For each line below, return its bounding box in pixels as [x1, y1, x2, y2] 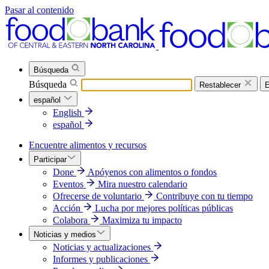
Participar [34, 155, 67, 164]
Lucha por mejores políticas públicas [95, 203, 233, 213]
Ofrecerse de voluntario [53, 191, 142, 201]
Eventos [53, 179, 83, 189]
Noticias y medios [34, 230, 96, 239]
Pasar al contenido [5, 5, 74, 15]
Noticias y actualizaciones [53, 242, 151, 252]
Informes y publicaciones [53, 254, 148, 264]
